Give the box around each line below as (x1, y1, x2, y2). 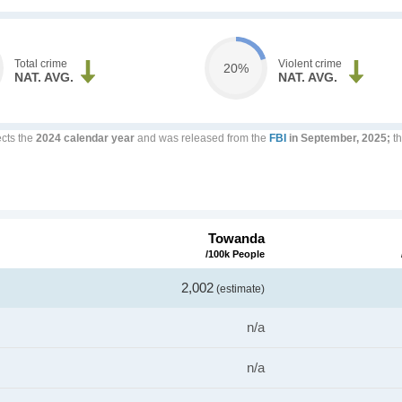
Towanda (208, 231, 265, 246)
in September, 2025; (286, 132, 390, 144)
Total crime (14, 57, 68, 70)
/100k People (205, 248, 265, 259)
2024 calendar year (36, 132, 135, 144)
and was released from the (135, 132, 269, 144)
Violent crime (277, 57, 342, 70)
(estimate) (214, 283, 265, 295)
